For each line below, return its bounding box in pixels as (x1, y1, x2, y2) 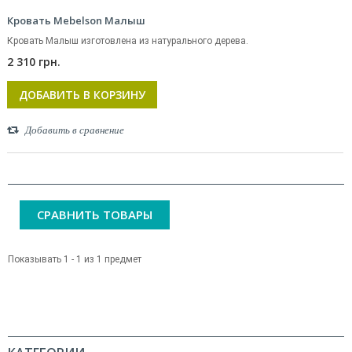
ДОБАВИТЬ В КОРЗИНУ (19, 87, 145, 102)
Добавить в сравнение (25, 124, 124, 136)
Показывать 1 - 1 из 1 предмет (8, 254, 141, 265)
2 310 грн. (7, 54, 60, 69)
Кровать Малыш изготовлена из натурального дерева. (7, 35, 251, 46)
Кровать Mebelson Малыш (7, 13, 145, 27)
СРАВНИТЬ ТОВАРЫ (37, 207, 152, 222)
